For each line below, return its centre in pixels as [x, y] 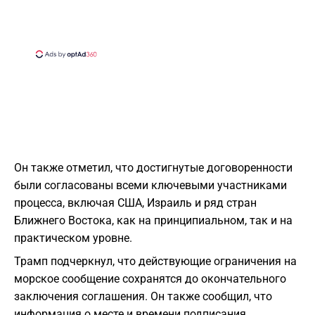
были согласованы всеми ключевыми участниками [150, 186]
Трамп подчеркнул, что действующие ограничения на [155, 262]
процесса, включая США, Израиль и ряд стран [135, 203]
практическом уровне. [73, 238]
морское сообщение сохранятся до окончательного [150, 279]
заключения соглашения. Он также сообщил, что [143, 297]
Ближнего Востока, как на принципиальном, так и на [153, 221]
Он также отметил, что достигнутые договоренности [153, 168]
